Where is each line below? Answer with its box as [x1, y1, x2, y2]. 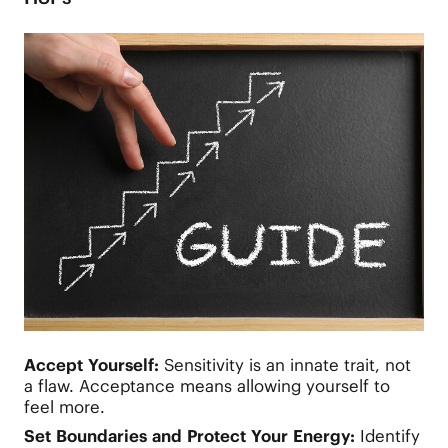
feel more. [23, 396, 105, 419]
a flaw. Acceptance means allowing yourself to [23, 375, 390, 398]
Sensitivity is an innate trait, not [158, 354, 411, 377]
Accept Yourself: [23, 354, 159, 377]
